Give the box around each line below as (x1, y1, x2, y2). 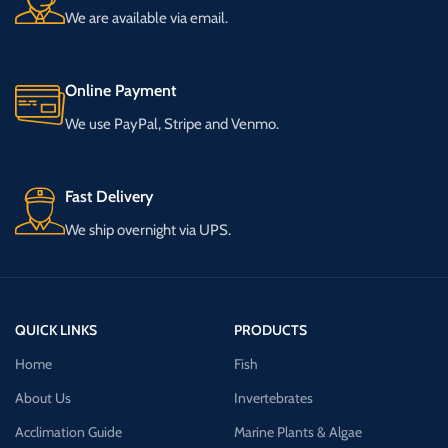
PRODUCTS (233, 321, 307, 339)
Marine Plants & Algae (233, 423, 362, 441)
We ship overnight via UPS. (65, 221, 231, 239)
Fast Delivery (65, 187, 153, 206)
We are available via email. (65, 9, 228, 27)
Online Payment (65, 81, 176, 100)
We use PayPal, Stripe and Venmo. (65, 115, 279, 133)
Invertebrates (233, 389, 313, 407)
